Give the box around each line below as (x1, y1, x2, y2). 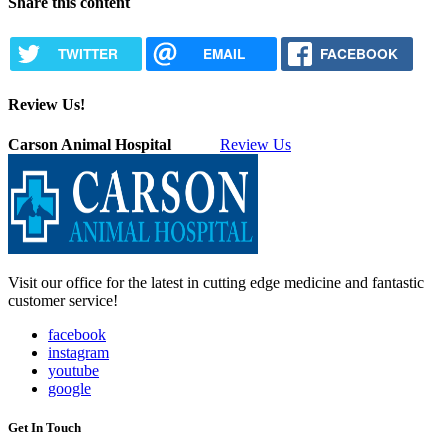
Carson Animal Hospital (8, 135, 171, 153)
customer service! (8, 291, 118, 309)
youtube (48, 361, 99, 379)
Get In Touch (8, 419, 81, 435)
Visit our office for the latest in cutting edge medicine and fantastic (8, 273, 424, 291)
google (48, 379, 91, 397)
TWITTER (57, 43, 118, 63)
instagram (48, 343, 109, 361)
